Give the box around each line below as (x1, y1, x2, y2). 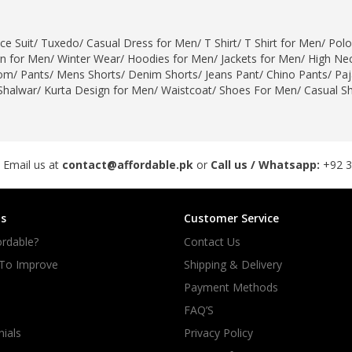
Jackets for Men (221, 51, 301, 66)
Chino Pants (266, 67, 328, 82)
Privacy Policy (184, 325, 253, 340)
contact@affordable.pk (62, 157, 193, 172)
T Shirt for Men (244, 35, 321, 50)
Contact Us (184, 234, 240, 249)
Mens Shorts (57, 67, 121, 82)
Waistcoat (161, 82, 212, 97)
